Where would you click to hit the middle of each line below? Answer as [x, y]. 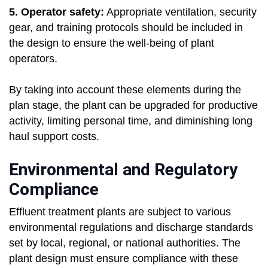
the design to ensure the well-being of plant [112, 43]
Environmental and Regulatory [123, 170]
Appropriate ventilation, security [180, 12]
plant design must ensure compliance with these [124, 259]
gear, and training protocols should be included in [126, 28]
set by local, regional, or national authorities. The [125, 243]
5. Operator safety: [57, 12]
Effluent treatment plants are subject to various [120, 212]
